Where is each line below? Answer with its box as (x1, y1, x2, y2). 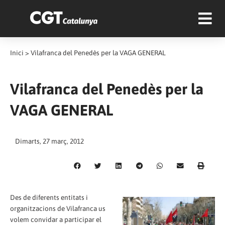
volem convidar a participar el (10, 215, 101, 223)
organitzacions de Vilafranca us (10, 204, 105, 212)
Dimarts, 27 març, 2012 (15, 137, 84, 145)
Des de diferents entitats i (10, 193, 88, 201)
